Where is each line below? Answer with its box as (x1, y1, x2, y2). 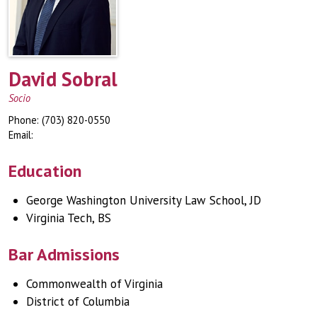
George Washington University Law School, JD (26, 192, 261, 208)
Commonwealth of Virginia (26, 275, 163, 292)
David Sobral (8, 65, 117, 92)
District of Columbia (26, 293, 129, 309)
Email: (8, 127, 33, 142)
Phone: (8, 113, 42, 127)
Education (8, 159, 81, 182)
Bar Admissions (8, 243, 120, 265)
